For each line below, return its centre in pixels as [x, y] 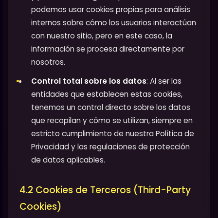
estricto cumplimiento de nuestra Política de [113, 133]
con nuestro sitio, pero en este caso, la [102, 36]
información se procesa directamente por [108, 49]
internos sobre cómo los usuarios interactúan [114, 22]
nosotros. [48, 62]
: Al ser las [164, 81]
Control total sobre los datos [89, 81]
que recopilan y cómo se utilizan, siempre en [112, 120]
